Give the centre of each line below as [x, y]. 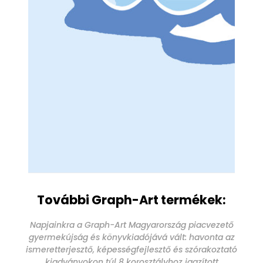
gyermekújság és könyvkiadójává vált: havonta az [131, 237]
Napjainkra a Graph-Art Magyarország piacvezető [131, 225]
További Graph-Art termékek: [131, 200]
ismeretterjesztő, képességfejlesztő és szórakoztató [131, 250]
